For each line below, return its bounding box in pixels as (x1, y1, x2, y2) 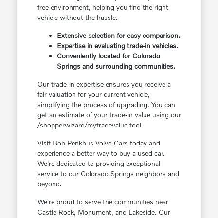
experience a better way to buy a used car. (37, 149, 165, 158)
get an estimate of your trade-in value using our (37, 110, 181, 119)
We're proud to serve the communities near (37, 198, 168, 206)
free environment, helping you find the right (37, 3, 168, 12)
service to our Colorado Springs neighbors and (37, 169, 179, 178)
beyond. (37, 180, 62, 188)
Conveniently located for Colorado (56, 52, 160, 60)
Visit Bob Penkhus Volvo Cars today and (37, 139, 160, 147)
